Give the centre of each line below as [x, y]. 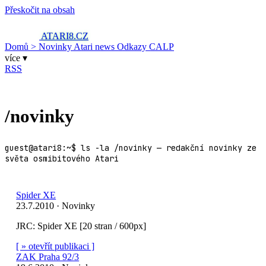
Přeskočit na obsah [40, 10]
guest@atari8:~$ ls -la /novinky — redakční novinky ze [131, 148]
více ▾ [16, 58]
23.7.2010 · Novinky [56, 205]
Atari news [95, 47]
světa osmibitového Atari [62, 158]
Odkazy [133, 47]
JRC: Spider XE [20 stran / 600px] [81, 226]
